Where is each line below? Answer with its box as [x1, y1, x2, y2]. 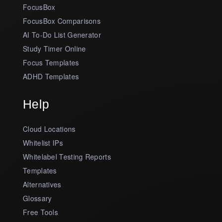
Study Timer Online [23, 44, 86, 54]
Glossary [23, 193, 52, 204]
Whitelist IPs [23, 138, 63, 148]
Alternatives [23, 179, 61, 190]
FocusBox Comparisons [23, 16, 101, 26]
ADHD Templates [23, 71, 79, 82]
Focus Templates [23, 57, 79, 68]
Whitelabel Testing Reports [23, 152, 111, 162]
